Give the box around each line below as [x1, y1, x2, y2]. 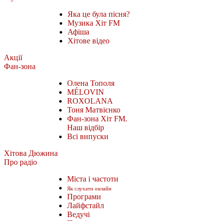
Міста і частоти [67, 174, 118, 183]
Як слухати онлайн [67, 185, 111, 191]
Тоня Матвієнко [67, 105, 120, 114]
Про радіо [4, 157, 37, 166]
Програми [67, 192, 101, 201]
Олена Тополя [67, 78, 114, 87]
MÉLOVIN [67, 87, 104, 96]
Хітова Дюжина [4, 148, 58, 157]
